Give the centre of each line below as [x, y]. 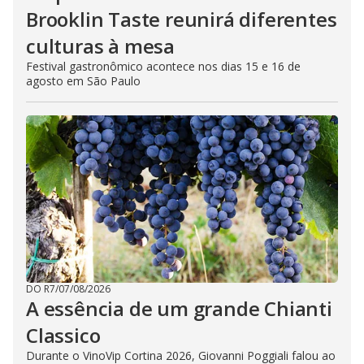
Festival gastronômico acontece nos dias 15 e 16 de [163, 66]
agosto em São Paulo [83, 81]
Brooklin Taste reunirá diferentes [182, 19]
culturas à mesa [101, 46]
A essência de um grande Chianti [179, 308]
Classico [63, 335]
